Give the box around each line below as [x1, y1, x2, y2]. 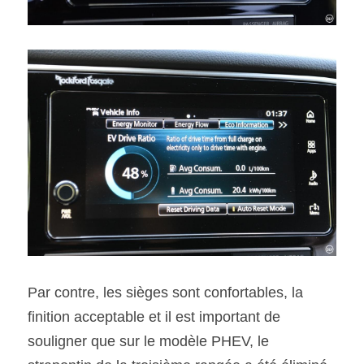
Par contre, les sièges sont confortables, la [28, 284, 303, 301]
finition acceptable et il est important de [28, 308, 280, 325]
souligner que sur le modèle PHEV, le [28, 332, 269, 349]
